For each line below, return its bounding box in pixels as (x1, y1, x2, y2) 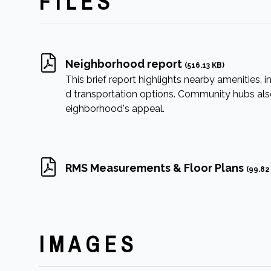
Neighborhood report (65, 57, 184, 70)
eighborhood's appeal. (65, 103, 165, 114)
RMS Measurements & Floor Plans (65, 162, 246, 174)
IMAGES (39, 230, 138, 259)
